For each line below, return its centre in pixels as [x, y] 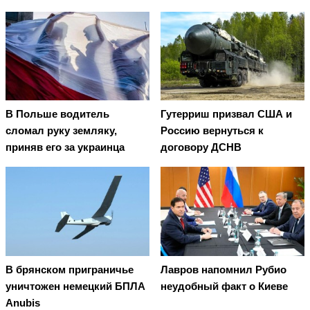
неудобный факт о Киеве [224, 286]
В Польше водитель [57, 114]
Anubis [23, 302]
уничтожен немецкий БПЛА [75, 286]
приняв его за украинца [65, 147]
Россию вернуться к [212, 131]
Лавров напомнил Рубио [224, 269]
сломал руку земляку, [61, 131]
